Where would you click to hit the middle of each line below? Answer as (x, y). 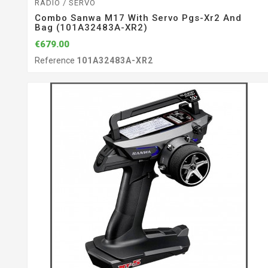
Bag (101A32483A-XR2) (91, 28)
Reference (56, 60)
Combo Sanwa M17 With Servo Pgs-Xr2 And (138, 18)
